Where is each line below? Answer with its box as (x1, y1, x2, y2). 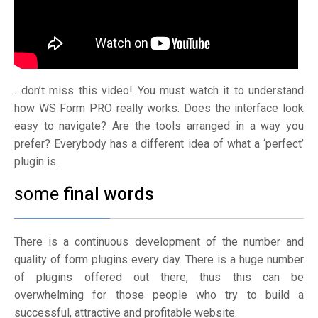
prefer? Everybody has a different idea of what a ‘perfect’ (14, 137, 304, 150)
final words (63, 184, 154, 204)
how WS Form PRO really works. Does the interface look (14, 102, 304, 115)
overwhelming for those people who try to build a (14, 288, 304, 302)
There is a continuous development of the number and (14, 235, 304, 248)
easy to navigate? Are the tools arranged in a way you (14, 119, 304, 133)
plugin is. (14, 155, 58, 168)
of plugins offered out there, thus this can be (14, 270, 304, 284)
